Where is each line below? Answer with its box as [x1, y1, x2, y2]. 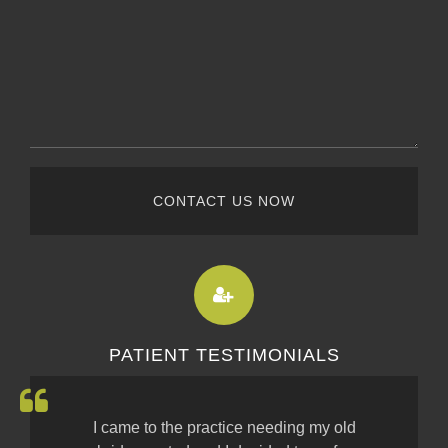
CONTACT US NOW [153, 193, 295, 209]
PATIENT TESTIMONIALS [108, 345, 340, 365]
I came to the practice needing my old [92, 419, 356, 436]
